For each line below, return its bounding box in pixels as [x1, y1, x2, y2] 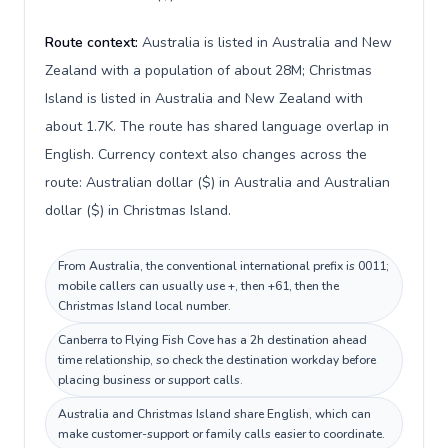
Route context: [45, 33, 142, 52]
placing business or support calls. [58, 372, 243, 388]
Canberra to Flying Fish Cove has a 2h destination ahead [58, 332, 367, 348]
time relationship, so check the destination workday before [58, 352, 376, 368]
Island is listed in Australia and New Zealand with [45, 89, 363, 108]
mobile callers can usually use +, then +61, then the [58, 278, 339, 294]
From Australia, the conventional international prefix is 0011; [58, 258, 389, 274]
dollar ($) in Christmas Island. [45, 201, 231, 220]
